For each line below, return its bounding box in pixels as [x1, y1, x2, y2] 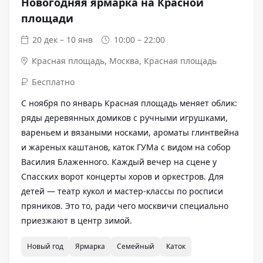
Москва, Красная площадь [109, 55, 217, 66]
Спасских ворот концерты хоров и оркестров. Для [21, 170, 224, 182]
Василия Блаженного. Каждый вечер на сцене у [21, 156, 217, 167]
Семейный [117, 241, 154, 251]
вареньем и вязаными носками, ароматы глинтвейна [21, 126, 239, 138]
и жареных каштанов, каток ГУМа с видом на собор [21, 141, 231, 153]
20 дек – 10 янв [32, 33, 93, 45]
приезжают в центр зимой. [21, 214, 132, 226]
